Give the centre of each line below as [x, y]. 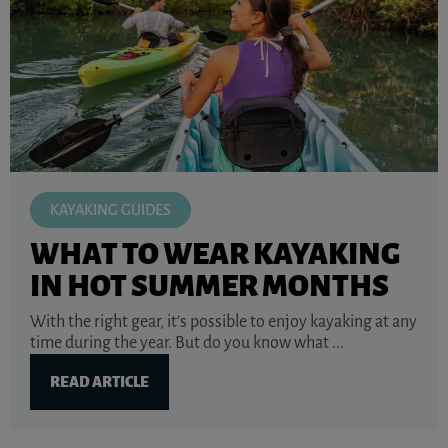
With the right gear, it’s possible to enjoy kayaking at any [223, 321]
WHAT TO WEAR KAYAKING [215, 253]
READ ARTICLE [99, 381]
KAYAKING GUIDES [110, 209]
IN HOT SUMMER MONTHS [209, 285]
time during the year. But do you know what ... [187, 342]
